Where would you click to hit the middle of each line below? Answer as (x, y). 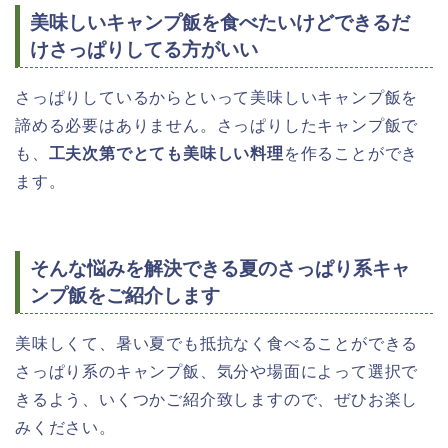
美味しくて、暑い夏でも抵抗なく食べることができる (217, 343)
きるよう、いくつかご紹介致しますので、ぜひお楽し (217, 399)
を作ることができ (351, 154)
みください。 (65, 427)
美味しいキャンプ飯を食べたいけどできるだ (220, 23)
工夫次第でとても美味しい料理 (166, 154)
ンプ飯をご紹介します (125, 295)
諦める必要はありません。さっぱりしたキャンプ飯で (217, 126)
